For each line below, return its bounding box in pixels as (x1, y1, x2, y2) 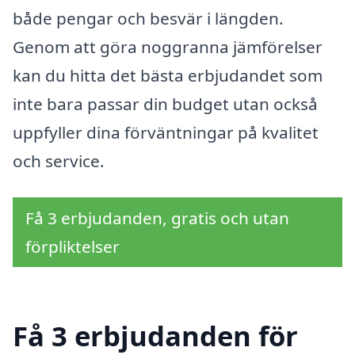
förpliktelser (25, 235, 120, 258)
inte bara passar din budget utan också (13, 92, 318, 115)
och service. (13, 149, 105, 172)
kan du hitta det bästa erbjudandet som (13, 63, 323, 86)
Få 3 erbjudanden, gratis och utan (25, 206, 289, 229)
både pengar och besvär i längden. (13, 6, 284, 29)
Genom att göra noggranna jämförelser (13, 35, 323, 58)
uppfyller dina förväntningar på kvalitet (13, 120, 319, 143)
